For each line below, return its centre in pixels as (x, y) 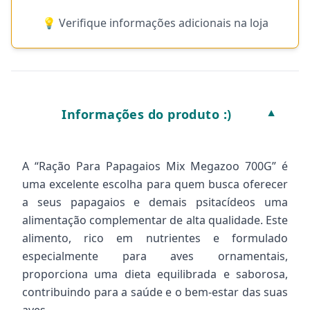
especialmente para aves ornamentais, (155, 256)
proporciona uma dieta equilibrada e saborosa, (155, 274)
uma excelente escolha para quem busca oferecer (155, 184)
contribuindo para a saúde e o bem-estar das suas (155, 292)
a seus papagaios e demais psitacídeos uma (155, 202)
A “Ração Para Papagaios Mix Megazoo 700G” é (155, 166)
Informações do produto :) (147, 114)
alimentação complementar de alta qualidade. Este (155, 220)
